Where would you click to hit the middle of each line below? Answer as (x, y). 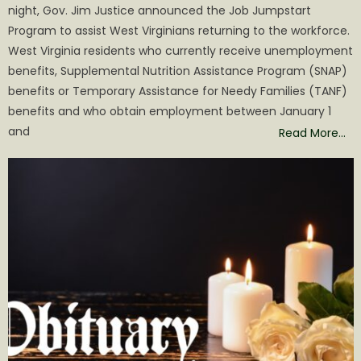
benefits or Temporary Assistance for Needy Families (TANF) (178, 91)
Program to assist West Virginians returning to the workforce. (181, 31)
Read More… (313, 133)
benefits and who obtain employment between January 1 (170, 112)
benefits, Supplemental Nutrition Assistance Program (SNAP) (178, 71)
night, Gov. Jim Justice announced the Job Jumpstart (160, 11)
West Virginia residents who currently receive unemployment (181, 51)
